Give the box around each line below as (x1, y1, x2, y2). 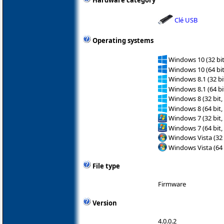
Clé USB (174, 15, 197, 24)
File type (92, 161, 120, 171)
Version (92, 198, 117, 208)
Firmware (158, 179, 186, 189)
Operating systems (92, 36, 153, 45)
